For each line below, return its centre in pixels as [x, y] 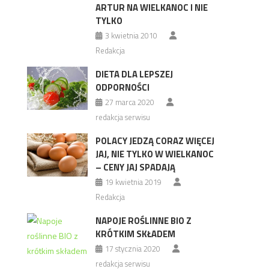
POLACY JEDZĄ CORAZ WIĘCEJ [155, 141]
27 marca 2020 [129, 102]
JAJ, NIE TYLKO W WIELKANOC [154, 154]
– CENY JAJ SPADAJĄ [135, 167]
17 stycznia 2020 [132, 249]
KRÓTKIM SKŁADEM [135, 234]
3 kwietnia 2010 [131, 35]
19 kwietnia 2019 [133, 182]
